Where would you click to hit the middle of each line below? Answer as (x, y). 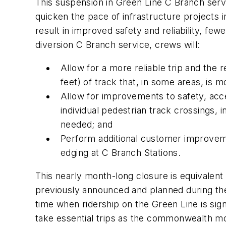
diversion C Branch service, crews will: (118, 45)
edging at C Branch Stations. (121, 152)
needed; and (87, 124)
